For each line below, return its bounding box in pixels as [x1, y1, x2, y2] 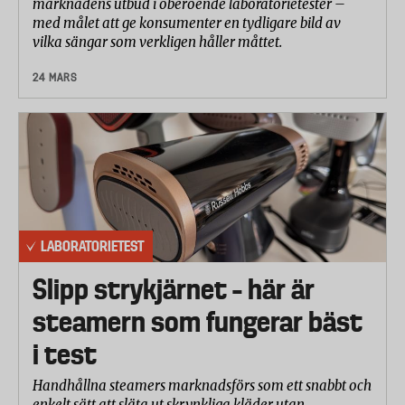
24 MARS [33, 70, 78, 84]
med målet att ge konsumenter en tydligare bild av [33, 14, 341, 32]
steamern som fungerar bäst [33, 305, 363, 338]
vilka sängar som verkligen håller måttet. [33, 33, 282, 51]
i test [33, 337, 97, 371]
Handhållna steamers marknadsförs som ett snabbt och [33, 376, 372, 394]
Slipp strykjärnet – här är [33, 272, 315, 306]
